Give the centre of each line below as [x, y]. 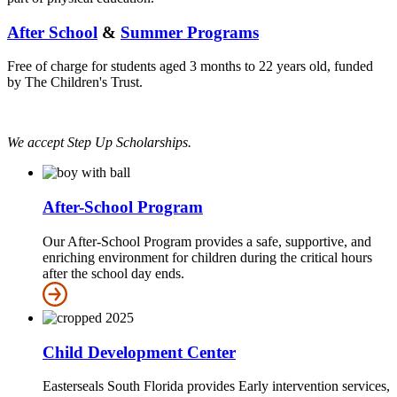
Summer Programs [190, 32]
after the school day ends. [113, 273]
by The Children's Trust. [75, 82]
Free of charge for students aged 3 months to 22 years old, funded [190, 66]
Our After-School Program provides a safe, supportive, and [207, 241]
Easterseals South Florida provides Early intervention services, [216, 386]
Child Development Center [139, 352]
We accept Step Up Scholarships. [99, 143]
